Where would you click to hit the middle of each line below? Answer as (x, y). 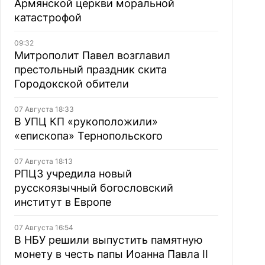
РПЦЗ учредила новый (73, 174)
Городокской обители (71, 84)
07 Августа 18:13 (43, 161)
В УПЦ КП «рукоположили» (86, 122)
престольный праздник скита (90, 70)
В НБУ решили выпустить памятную (108, 240)
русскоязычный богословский (93, 188)
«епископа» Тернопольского (88, 136)
